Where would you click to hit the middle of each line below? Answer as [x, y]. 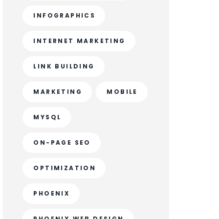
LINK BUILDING [64, 66]
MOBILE [122, 92]
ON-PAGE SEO [62, 142]
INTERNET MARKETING [79, 41]
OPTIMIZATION [65, 168]
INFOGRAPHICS [65, 15]
